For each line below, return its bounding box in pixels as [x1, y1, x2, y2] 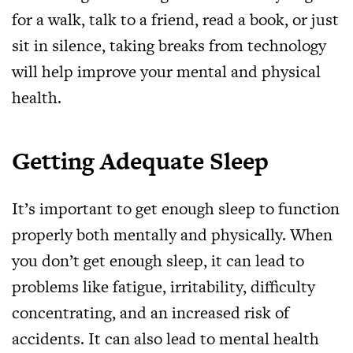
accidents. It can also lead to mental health [12, 327, 319, 350]
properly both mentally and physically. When [12, 223, 333, 246]
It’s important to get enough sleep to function [12, 197, 340, 220]
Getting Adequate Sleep [12, 144, 269, 177]
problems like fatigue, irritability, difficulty [12, 275, 315, 298]
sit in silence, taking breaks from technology [12, 34, 326, 57]
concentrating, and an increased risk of [12, 301, 289, 324]
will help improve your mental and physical [12, 60, 321, 83]
